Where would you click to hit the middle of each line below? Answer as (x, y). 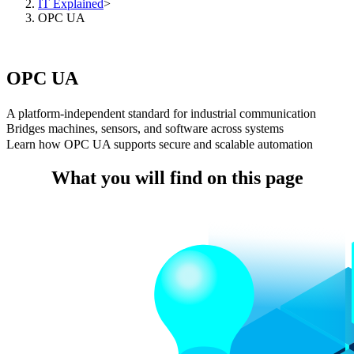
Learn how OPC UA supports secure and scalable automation (160, 144)
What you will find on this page (177, 177)
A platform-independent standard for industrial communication (161, 113)
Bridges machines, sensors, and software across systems (145, 129)
